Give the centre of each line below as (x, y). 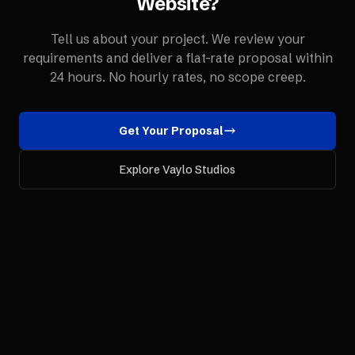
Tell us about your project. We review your (177, 39)
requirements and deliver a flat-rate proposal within (177, 58)
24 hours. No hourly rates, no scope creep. (177, 77)
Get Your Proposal (171, 131)
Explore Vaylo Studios (177, 170)
